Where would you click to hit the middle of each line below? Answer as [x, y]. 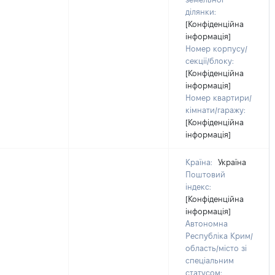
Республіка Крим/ [219, 236]
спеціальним [210, 260]
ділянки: [201, 12]
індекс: [198, 187]
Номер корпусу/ [216, 48]
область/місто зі [216, 248]
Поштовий [205, 174]
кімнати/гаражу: [215, 110]
